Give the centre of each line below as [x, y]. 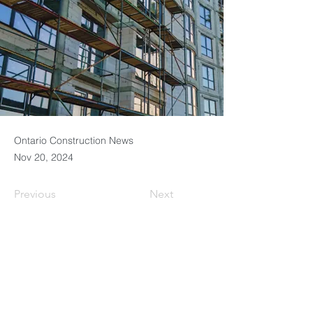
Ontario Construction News [74, 140]
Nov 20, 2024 [44, 157]
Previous [35, 194]
